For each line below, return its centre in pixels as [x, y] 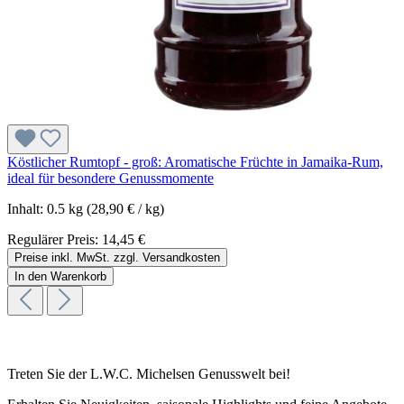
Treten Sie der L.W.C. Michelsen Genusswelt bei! [149, 374]
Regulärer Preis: [55, 239]
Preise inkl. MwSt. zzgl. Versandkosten [117, 257]
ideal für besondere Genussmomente [110, 178]
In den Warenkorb [60, 276]
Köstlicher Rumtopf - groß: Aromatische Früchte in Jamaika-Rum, [195, 162]
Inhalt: [27, 209]
